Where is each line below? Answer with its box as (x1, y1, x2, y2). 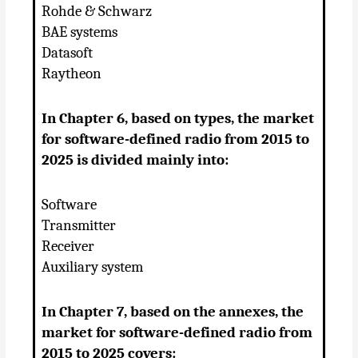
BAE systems (42, 23, 118, 42)
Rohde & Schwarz (42, 2, 153, 21)
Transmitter (42, 216, 117, 234)
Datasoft (42, 44, 93, 62)
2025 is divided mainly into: (42, 150, 229, 169)
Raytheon (42, 65, 102, 83)
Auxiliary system (42, 257, 144, 276)
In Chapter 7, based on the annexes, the (42, 302, 304, 320)
